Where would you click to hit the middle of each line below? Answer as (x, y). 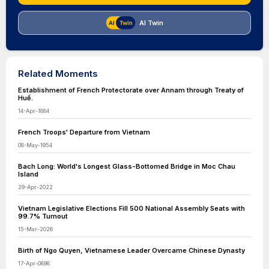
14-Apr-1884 (34, 111)
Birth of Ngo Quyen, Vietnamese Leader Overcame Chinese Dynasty (131, 250)
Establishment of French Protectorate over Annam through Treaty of (131, 90)
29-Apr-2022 (35, 187)
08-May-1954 (35, 145)
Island (28, 174)
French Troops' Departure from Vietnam (84, 132)
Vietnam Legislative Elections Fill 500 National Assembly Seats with (131, 208)
